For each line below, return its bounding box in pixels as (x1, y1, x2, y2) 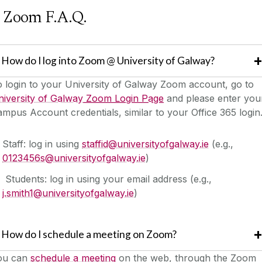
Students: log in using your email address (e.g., (2, 173, 212, 185)
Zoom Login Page (83, 92, 164, 104)
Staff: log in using (2, 137, 82, 150)
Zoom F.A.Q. (2, 5, 87, 30)
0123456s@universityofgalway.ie (2, 151, 146, 164)
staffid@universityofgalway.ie (82, 137, 209, 150)
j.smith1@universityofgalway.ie (2, 187, 134, 199)
